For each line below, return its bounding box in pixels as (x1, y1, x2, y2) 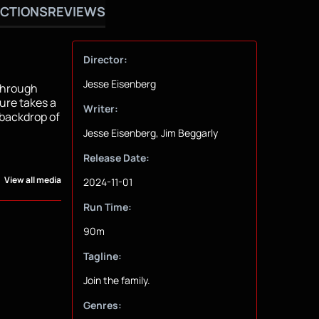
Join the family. (83, 273, 150, 288)
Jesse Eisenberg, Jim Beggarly (83, 126, 218, 140)
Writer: (83, 102, 118, 116)
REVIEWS (48, 2, 105, 20)
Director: (83, 53, 127, 67)
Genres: (83, 298, 122, 313)
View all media (4, 174, 61, 187)
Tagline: (83, 249, 122, 263)
